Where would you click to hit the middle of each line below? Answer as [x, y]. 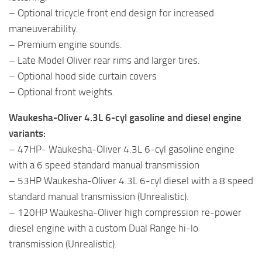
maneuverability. [44, 29]
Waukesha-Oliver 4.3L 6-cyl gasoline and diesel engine [125, 118]
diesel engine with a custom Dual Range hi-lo [104, 228]
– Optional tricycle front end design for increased [111, 13]
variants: [27, 134]
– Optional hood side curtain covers [83, 76]
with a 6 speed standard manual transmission [104, 165]
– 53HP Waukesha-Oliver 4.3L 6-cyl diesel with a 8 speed [131, 181]
